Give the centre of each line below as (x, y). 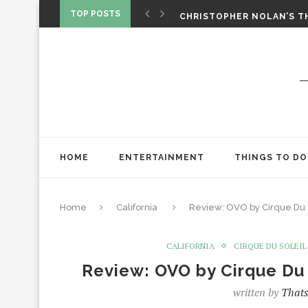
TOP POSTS (95, 14)
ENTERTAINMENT (162, 157)
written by (257, 292)
